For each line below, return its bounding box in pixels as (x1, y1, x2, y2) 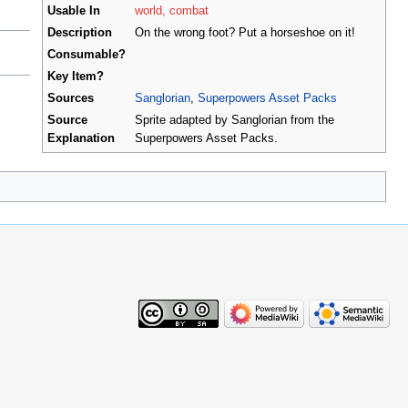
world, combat (135, 4, 209, 17)
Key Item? (47, 69, 104, 83)
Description (47, 25, 112, 39)
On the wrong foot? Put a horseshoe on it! (135, 25, 355, 39)
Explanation (47, 131, 115, 145)
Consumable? (47, 47, 126, 61)
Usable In (47, 4, 100, 17)
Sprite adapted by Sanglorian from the (135, 113, 334, 127)
